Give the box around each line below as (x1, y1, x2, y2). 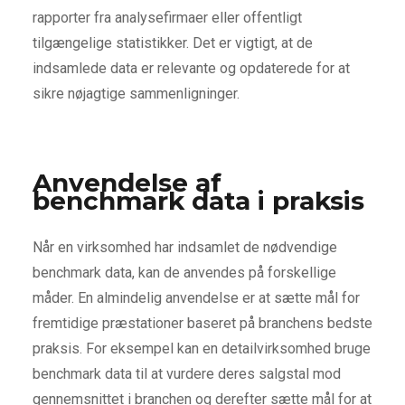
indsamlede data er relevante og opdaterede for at (32, 59, 350, 77)
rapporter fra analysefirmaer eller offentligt (32, 8, 302, 26)
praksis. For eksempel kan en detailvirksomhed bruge (32, 339, 371, 357)
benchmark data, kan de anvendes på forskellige (32, 263, 336, 281)
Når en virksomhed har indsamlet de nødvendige (32, 238, 337, 256)
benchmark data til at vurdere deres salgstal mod (32, 364, 341, 382)
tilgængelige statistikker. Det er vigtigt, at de (32, 33, 313, 52)
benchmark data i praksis (32, 184, 364, 216)
